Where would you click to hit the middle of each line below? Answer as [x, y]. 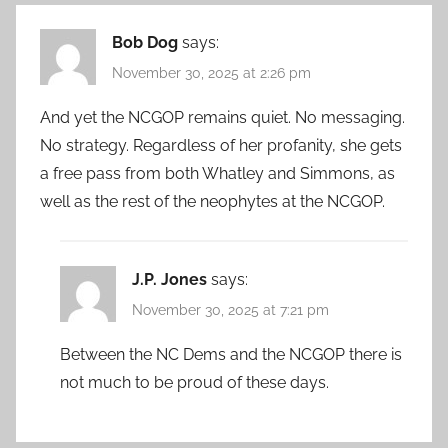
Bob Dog [145, 42]
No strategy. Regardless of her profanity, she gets [221, 145]
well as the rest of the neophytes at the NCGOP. [212, 201]
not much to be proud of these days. [194, 383]
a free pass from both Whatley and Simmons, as [217, 173]
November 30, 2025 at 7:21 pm [230, 310]
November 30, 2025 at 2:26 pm [211, 72]
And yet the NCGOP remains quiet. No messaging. [222, 117]
